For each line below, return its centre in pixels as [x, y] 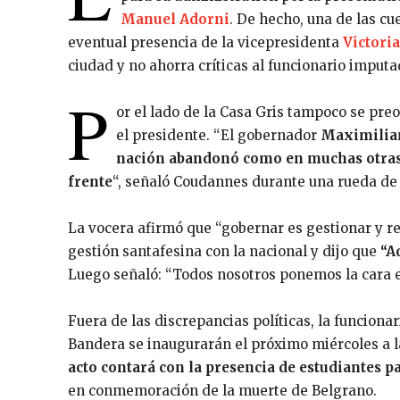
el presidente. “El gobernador [218, 135]
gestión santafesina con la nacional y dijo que [224, 251]
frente [90, 181]
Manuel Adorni [175, 19]
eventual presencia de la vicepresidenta [205, 42]
